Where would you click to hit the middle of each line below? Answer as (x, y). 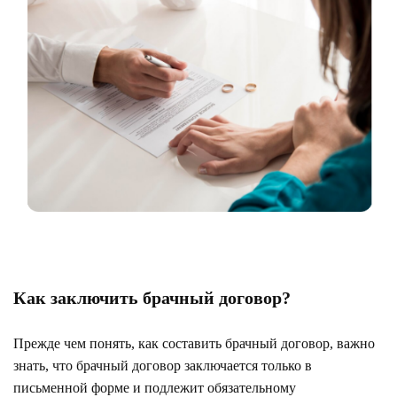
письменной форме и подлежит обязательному (155, 387)
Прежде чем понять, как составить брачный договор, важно (194, 343)
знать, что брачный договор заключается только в (163, 365)
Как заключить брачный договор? (152, 297)
